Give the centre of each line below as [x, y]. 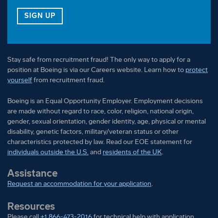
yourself [20, 80]
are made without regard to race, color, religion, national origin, [100, 111]
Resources [31, 206]
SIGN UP [40, 16]
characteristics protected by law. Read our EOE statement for [100, 142]
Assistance [32, 173]
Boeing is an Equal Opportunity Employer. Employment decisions [105, 101]
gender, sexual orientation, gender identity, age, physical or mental [107, 121]
